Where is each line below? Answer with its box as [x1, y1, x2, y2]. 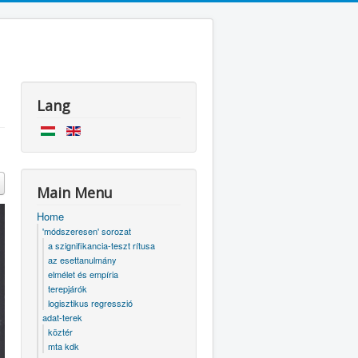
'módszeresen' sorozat [42, 225, 131, 237]
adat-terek [42, 311, 82, 324]
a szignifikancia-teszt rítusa [48, 239, 155, 252]
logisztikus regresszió [48, 296, 133, 309]
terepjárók [48, 282, 87, 295]
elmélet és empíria [48, 268, 118, 280]
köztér [48, 325, 73, 338]
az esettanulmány [48, 253, 117, 266]
